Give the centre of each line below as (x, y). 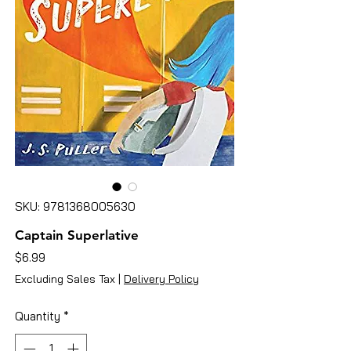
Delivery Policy (161, 279)
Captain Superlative (77, 235)
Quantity (38, 316)
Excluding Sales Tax (65, 279)
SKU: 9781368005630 (75, 206)
